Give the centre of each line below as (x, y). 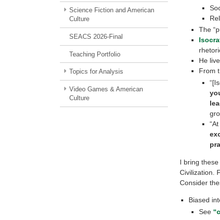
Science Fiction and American (111, 10)
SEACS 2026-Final (96, 36)
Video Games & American (106, 89)
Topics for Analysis (96, 72)
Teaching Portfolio (95, 54)
